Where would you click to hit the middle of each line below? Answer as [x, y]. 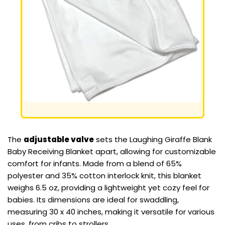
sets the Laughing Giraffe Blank [153, 140]
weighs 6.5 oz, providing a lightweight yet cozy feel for [108, 188]
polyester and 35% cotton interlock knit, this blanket [104, 176]
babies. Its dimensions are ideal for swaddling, [93, 200]
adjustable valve [59, 140]
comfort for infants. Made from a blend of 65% [95, 164]
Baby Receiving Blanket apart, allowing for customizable [112, 152]
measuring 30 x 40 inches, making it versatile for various [111, 212]
